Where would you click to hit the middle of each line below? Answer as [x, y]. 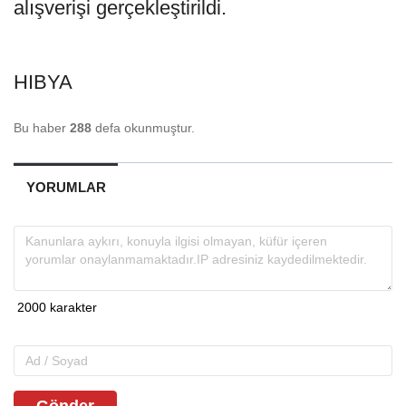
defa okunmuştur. [143, 127]
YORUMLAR [66, 187]
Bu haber [42, 127]
